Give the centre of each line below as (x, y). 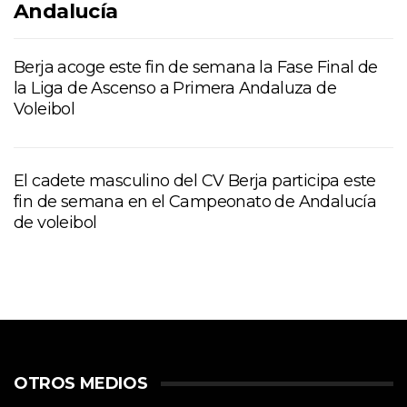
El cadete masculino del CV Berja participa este (195, 180)
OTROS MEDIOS (81, 383)
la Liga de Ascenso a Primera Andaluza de (175, 88)
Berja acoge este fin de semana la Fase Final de (196, 67)
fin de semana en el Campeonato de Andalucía (195, 201)
